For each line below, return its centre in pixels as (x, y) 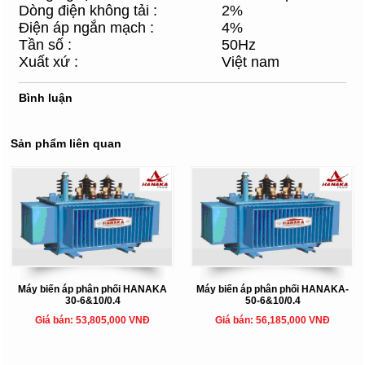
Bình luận (46, 98)
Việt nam (251, 62)
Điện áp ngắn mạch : (86, 28)
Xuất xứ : (48, 62)
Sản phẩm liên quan (66, 144)
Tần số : (45, 45)
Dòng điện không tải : (88, 11)
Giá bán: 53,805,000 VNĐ (92, 321)
